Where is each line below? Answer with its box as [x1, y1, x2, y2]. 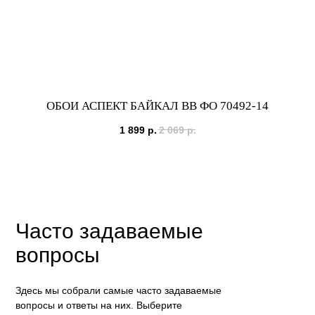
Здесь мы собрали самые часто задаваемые [15, 284, 222, 296]
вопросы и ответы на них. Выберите [15, 299, 183, 311]
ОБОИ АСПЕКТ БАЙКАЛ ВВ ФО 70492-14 [46, 98, 269, 112]
